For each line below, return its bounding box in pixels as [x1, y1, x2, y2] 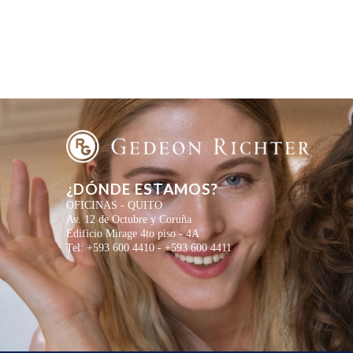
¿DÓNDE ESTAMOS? [66, 179, 218, 198]
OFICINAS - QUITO [66, 199, 162, 211]
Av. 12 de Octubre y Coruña [66, 213, 191, 225]
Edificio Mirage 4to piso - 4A [66, 227, 199, 240]
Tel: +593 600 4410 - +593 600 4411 [66, 241, 232, 254]
